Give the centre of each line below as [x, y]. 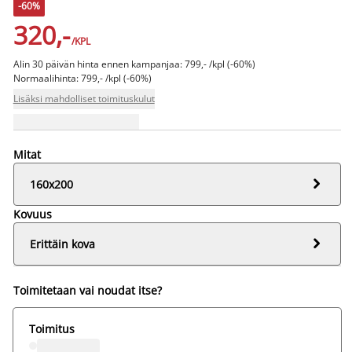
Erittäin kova [62, 244]
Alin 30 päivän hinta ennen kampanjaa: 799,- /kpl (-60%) [134, 64]
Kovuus [32, 214]
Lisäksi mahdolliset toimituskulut [84, 98]
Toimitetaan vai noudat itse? [87, 290]
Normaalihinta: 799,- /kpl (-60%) [82, 78]
